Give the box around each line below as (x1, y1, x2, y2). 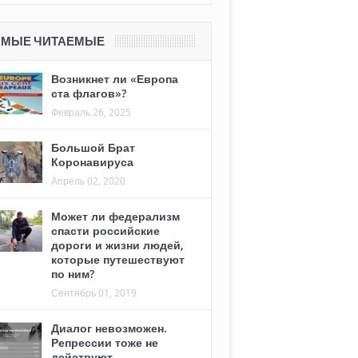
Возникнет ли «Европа (51, 70, 178, 86)
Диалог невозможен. (51, 320, 167, 336)
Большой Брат (51, 139, 135, 155)
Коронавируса (51, 153, 133, 169)
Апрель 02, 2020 (51, 173, 125, 187)
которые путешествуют (51, 251, 185, 267)
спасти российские (51, 222, 160, 238)
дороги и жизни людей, (51, 237, 184, 253)
